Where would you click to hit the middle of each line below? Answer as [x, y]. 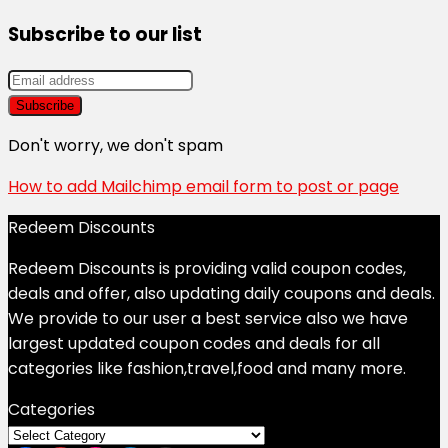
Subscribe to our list [105, 34]
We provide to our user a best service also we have [208, 319]
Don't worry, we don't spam [115, 146]
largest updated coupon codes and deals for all [194, 344]
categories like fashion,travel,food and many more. [207, 369]
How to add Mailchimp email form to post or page [203, 187]
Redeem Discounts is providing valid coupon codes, [207, 269]
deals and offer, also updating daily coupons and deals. [221, 294]
